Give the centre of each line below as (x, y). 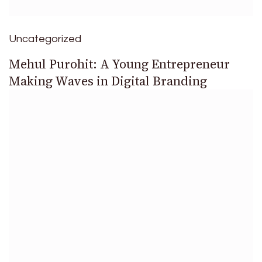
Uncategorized (45, 39)
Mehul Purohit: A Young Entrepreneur (119, 64)
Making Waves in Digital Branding (108, 81)
